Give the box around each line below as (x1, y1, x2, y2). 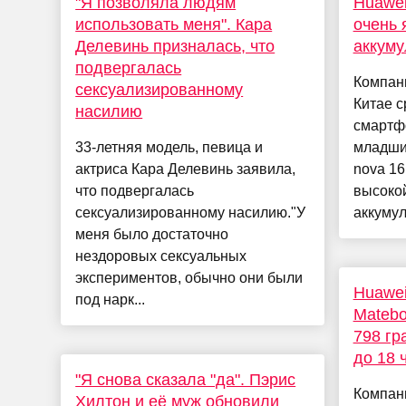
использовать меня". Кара (75, 15, 273, 34)
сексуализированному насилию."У (75, 205, 306, 221)
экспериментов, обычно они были (75, 270, 304, 286)
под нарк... (75, 292, 146, 308)
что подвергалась (75, 183, 195, 199)
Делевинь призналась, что (75, 37, 275, 56)
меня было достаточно (75, 227, 229, 243)
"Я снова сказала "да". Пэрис (75, 371, 296, 390)
